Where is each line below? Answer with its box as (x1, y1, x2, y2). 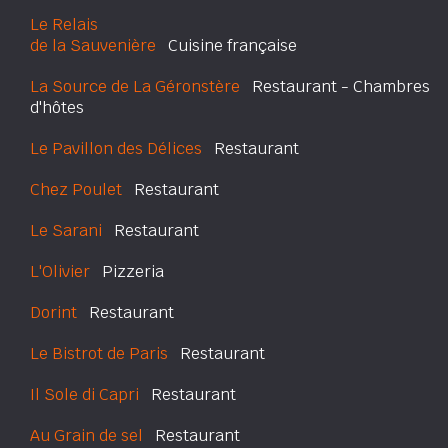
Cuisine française (156, 35, 297, 56)
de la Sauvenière (30, 35, 156, 56)
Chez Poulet (30, 179, 122, 200)
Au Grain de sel (30, 425, 143, 446)
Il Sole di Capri (30, 384, 139, 405)
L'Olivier (30, 261, 90, 282)
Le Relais (30, 14, 98, 35)
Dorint (30, 302, 77, 323)
